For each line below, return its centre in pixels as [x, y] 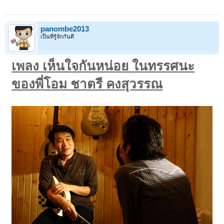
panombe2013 [65, 29]
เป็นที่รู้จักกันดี [57, 37]
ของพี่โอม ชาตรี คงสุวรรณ [87, 84]
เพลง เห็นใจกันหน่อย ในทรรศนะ [103, 66]
